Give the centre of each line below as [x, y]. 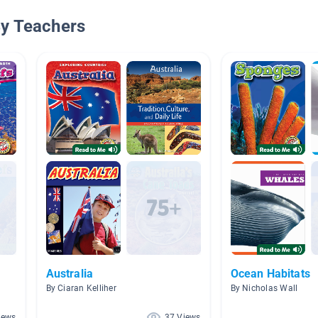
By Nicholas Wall [264, 289]
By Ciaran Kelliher [81, 289]
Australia [70, 274]
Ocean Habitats [270, 274]
